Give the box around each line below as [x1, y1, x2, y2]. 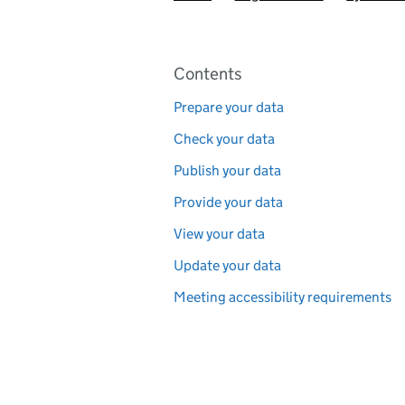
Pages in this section [177, 54, 327, 75]
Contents [174, 63, 242, 84]
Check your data [174, 130, 275, 147]
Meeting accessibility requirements [174, 288, 391, 306]
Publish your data [174, 162, 281, 179]
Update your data [174, 257, 281, 274]
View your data [174, 225, 265, 242]
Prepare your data [174, 99, 284, 116]
